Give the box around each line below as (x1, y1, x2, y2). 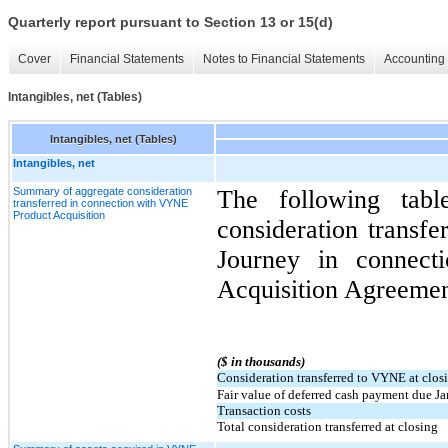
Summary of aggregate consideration (13, 184, 192, 197)
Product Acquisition (13, 208, 105, 221)
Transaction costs (217, 402, 311, 418)
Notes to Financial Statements (203, 52, 365, 67)
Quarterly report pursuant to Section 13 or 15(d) (8, 14, 333, 31)
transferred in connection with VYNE (13, 196, 188, 209)
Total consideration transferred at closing (217, 418, 438, 434)
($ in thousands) (217, 353, 305, 369)
